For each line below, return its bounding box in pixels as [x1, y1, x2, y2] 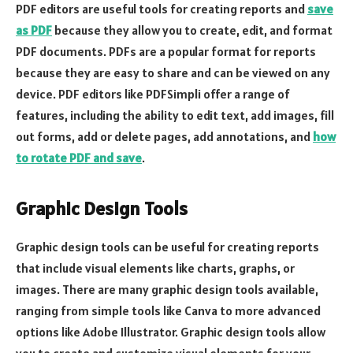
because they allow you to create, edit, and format [52, 22, 333, 39]
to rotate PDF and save [16, 150, 142, 166]
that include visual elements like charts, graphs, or [16, 259, 295, 276]
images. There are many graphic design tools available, [16, 281, 318, 297]
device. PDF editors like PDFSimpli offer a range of [16, 86, 290, 102]
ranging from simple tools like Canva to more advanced [16, 302, 321, 318]
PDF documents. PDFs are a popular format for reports [16, 43, 316, 60]
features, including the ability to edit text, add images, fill [16, 107, 334, 124]
